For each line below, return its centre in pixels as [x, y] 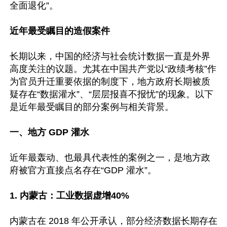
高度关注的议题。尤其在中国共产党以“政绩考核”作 [113, 69]
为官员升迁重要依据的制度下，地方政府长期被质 [110, 82]
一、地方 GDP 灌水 [49, 132]
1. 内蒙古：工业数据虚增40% [69, 196]
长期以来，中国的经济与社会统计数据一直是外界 [110, 56]
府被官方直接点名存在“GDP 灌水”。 [83, 170]
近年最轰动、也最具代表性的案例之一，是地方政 [110, 158]
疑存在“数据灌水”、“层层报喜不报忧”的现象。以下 [111, 94]
